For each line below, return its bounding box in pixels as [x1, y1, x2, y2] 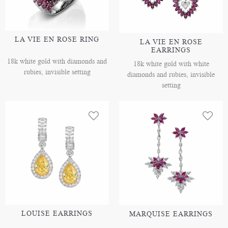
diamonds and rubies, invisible [127, 70, 215, 80]
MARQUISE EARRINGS [129, 209, 213, 219]
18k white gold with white [133, 59, 209, 69]
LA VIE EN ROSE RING [15, 35, 99, 44]
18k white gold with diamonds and [7, 56, 107, 66]
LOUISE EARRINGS [21, 209, 93, 219]
